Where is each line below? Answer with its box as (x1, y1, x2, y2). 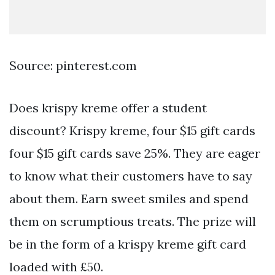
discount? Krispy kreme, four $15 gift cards (9, 123, 255, 139)
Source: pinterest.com (9, 58, 137, 74)
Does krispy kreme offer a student (9, 100, 207, 116)
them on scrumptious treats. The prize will (9, 214, 256, 230)
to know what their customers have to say (9, 168, 252, 184)
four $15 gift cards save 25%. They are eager (9, 145, 260, 161)
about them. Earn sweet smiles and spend (9, 191, 249, 207)
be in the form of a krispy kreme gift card (9, 236, 246, 252)
